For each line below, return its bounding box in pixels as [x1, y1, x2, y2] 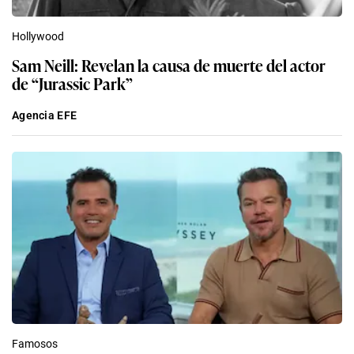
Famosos [12, 337, 58, 350]
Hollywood [12, 29, 64, 43]
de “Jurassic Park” [12, 70, 133, 95]
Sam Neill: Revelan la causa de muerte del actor [12, 52, 326, 77]
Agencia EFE [12, 108, 77, 122]
